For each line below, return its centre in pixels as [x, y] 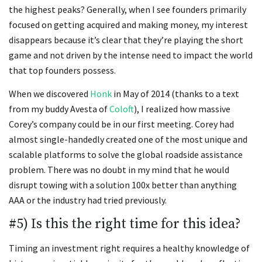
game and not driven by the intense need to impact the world [131, 55]
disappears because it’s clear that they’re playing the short [126, 40]
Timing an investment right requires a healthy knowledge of [129, 248]
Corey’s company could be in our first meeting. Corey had [121, 124]
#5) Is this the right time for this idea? [125, 224]
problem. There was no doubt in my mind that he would [119, 170]
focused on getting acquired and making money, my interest [128, 25]
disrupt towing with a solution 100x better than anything [123, 185]
